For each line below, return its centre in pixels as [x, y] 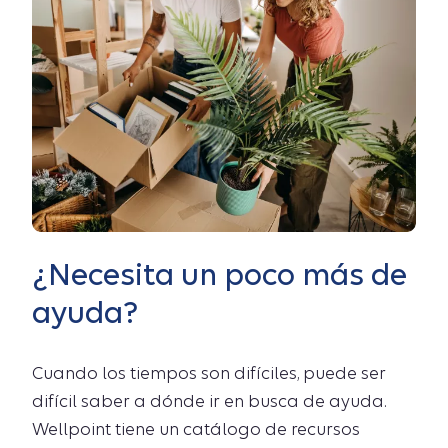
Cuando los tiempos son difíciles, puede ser [209, 374]
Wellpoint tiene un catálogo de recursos [196, 430]
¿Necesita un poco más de [219, 275]
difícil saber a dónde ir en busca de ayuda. [209, 402]
